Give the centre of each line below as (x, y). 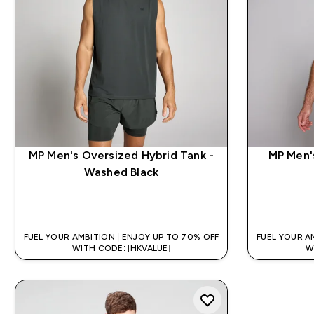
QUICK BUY (130, 203)
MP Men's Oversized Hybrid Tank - (121, 156)
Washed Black (121, 172)
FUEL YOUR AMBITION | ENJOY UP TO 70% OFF (121, 237)
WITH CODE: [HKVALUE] (122, 248)
